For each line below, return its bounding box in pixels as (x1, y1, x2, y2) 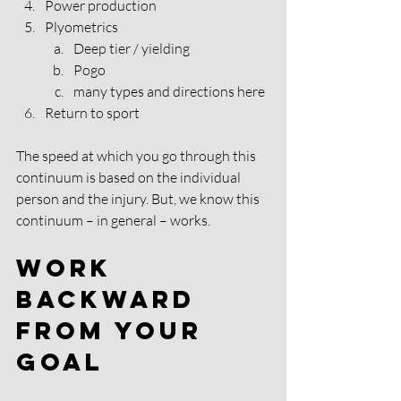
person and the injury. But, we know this (16, 189, 262, 208)
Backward (16, 283, 206, 314)
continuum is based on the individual (16, 167, 243, 186)
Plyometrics (45, 17, 121, 36)
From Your (16, 314, 213, 346)
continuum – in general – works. (16, 210, 213, 229)
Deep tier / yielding (73, 38, 192, 57)
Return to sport (45, 103, 142, 122)
